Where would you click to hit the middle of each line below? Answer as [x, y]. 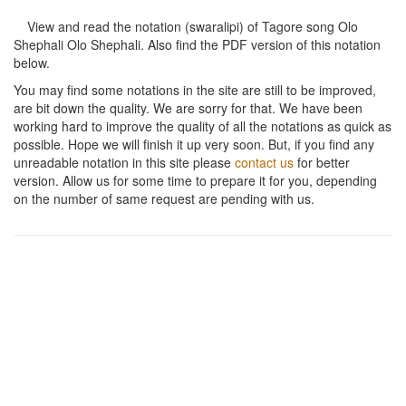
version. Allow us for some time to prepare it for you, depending [195, 180]
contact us [264, 162]
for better [322, 162]
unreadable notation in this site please [124, 162]
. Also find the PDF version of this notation [261, 44]
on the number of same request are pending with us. [164, 198]
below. [32, 62]
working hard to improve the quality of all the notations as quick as [203, 126]
